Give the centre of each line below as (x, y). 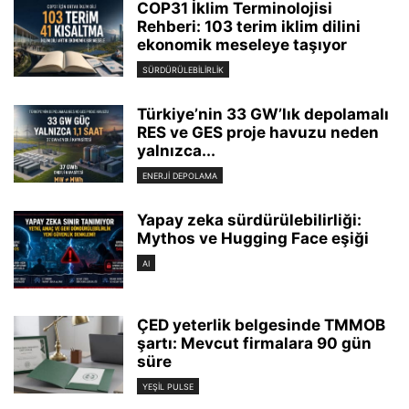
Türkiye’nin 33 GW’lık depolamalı (263, 114)
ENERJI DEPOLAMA (180, 175)
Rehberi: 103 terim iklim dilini (249, 26)
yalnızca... (176, 150)
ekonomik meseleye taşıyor (242, 44)
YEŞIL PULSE (168, 387)
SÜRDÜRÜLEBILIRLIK (183, 69)
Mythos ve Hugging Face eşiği (253, 238)
